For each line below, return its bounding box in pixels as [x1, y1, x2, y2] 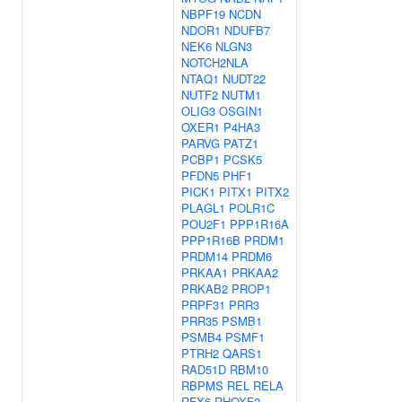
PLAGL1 [181, 199, 225, 216]
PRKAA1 [181, 264, 228, 281]
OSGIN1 [219, 102, 263, 119]
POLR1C [229, 199, 275, 216]
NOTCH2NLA [181, 54, 249, 71]
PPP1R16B [181, 232, 240, 249]
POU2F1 [181, 215, 226, 232]
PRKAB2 [181, 280, 228, 297]
